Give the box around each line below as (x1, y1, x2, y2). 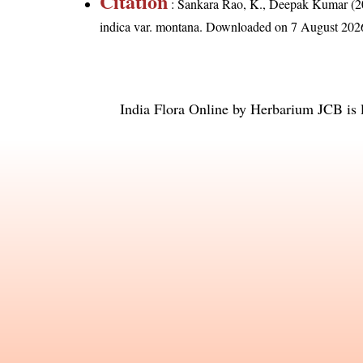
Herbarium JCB (250, 99, 343, 119)
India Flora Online (120, 99, 228, 119)
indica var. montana (100, 18, 200, 36)
